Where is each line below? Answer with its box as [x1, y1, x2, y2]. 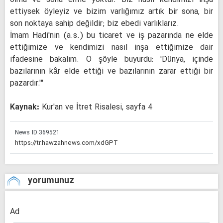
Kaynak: [10, 102, 39, 114]
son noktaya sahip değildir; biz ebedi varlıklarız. [10, 18, 179, 30]
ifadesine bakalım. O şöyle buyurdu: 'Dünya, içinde [10, 54, 213, 66]
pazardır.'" [10, 78, 43, 90]
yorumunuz [28, 174, 74, 188]
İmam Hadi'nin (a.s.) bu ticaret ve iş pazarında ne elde [10, 30, 213, 42]
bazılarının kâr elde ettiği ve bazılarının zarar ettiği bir [10, 66, 213, 78]
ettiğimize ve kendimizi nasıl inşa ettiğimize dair [10, 42, 213, 54]
